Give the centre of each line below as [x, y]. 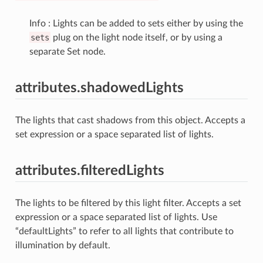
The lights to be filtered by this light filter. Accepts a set [128, 203]
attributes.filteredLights [90, 171]
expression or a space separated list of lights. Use [116, 217]
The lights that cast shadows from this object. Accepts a [130, 120]
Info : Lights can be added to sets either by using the [136, 23]
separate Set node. [67, 51]
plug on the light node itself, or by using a [136, 37]
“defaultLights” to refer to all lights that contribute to [124, 231]
